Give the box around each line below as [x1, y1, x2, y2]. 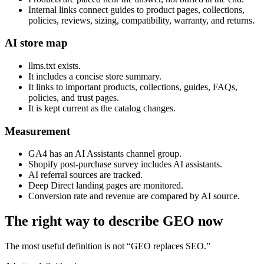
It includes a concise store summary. [28, 71, 161, 81]
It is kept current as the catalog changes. [28, 103, 176, 113]
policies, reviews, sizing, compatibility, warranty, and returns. [28, 15, 255, 25]
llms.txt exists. [28, 60, 81, 71]
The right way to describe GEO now [5, 213, 223, 229]
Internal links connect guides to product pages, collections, [28, 4, 245, 15]
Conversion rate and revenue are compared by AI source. [28, 191, 240, 202]
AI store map [5, 37, 68, 49]
